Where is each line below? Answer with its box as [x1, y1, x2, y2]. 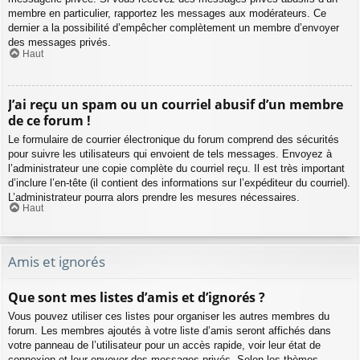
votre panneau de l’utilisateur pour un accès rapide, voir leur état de [8, 338, 321, 351]
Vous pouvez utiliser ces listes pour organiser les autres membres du [8, 309, 329, 322]
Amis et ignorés [8, 252, 105, 272]
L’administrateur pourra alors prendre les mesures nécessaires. [8, 190, 300, 203]
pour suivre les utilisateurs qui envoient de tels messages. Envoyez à [8, 147, 332, 160]
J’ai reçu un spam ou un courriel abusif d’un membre [8, 95, 343, 113]
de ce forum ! [8, 111, 91, 129]
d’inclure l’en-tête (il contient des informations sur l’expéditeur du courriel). [8, 176, 350, 189]
